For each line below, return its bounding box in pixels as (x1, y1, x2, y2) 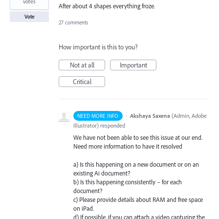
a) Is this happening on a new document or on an (73, 160, 199, 168)
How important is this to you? (59, 43, 138, 52)
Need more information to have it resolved (73, 142, 182, 151)
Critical (72, 77, 91, 87)
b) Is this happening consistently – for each (73, 177, 182, 186)
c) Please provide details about (73, 195, 153, 203)
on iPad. (73, 204, 94, 212)
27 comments (59, 19, 88, 26)
